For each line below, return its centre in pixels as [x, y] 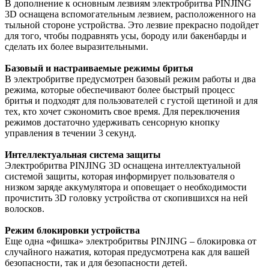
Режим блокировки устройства [72, 230]
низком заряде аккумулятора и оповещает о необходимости [126, 187]
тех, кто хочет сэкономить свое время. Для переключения [122, 111]
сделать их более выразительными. [77, 46]
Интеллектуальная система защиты [83, 154]
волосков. [25, 208]
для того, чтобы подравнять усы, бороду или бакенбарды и [126, 35]
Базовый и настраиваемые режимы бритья [99, 68]
